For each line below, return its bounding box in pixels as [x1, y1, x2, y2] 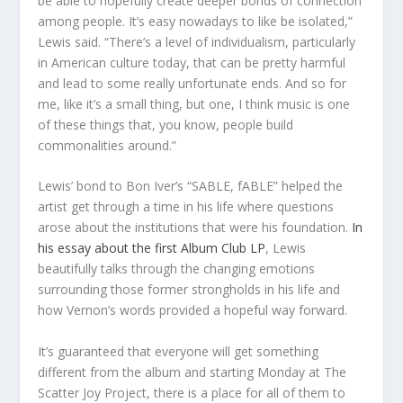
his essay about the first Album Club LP [38, 239, 266, 257]
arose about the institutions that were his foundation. [38, 219, 353, 237]
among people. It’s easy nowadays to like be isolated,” [38, 12, 354, 30]
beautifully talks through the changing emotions [38, 260, 316, 278]
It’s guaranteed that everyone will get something [38, 342, 319, 360]
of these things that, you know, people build [38, 115, 294, 133]
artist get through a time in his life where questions [38, 198, 335, 216]
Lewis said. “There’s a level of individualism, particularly [38, 32, 356, 50]
